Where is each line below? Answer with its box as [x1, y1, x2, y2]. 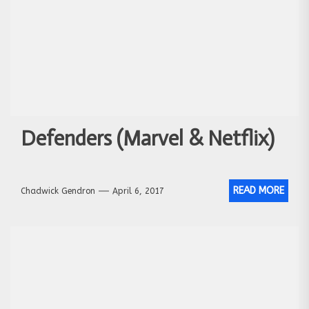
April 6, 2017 [112, 186, 164, 196]
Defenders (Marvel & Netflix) [21, 126, 275, 152]
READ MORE [233, 185, 284, 197]
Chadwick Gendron [21, 186, 95, 196]
